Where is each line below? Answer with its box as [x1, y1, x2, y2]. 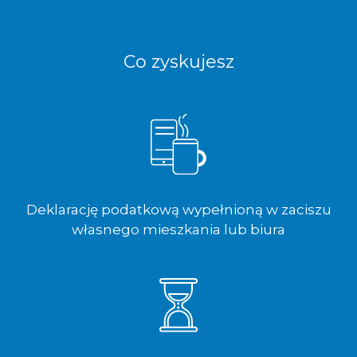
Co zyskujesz [123, 51, 234, 73]
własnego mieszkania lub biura [72, 222, 285, 238]
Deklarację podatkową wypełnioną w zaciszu [25, 202, 331, 218]
